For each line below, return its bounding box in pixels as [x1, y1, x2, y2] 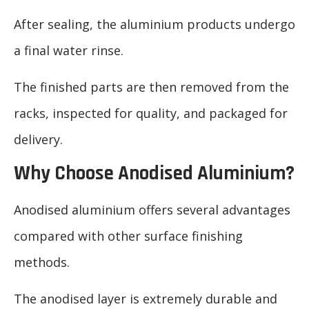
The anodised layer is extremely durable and [14, 290, 277, 307]
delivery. [14, 130, 63, 148]
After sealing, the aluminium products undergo [14, 16, 295, 33]
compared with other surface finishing [14, 228, 243, 245]
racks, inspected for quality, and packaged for [14, 104, 288, 121]
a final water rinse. [14, 42, 123, 59]
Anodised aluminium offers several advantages [14, 201, 290, 219]
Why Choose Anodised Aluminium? [14, 161, 295, 187]
